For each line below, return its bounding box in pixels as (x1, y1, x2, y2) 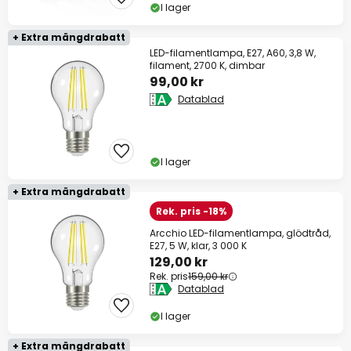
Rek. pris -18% (156, 204, 226, 219)
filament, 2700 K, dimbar (150, 59, 265, 73)
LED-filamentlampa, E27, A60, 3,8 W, (150, 46, 316, 60)
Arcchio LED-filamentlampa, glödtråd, (150, 226, 331, 241)
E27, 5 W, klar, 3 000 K (150, 239, 247, 253)
